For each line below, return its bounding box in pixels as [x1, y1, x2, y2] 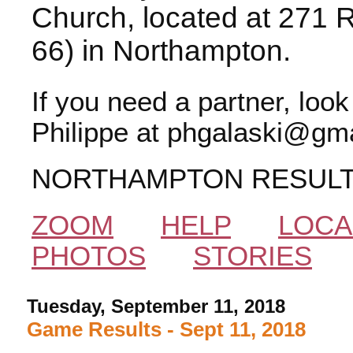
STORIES [193, 240, 312, 271]
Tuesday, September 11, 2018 [27, 295, 286, 317]
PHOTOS [32, 240, 146, 271]
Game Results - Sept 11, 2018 [27, 317, 307, 341]
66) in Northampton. [32, 34, 291, 67]
